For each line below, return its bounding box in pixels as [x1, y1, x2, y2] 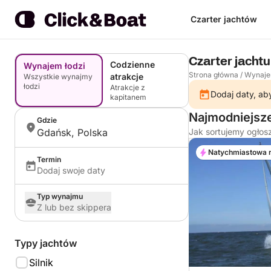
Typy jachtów [15, 237, 77, 249]
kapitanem [110, 93, 146, 102]
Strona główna [189, 70, 238, 79]
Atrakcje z [110, 83, 145, 92]
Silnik [29, 256, 53, 269]
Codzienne [110, 59, 155, 70]
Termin [37, 155, 61, 164]
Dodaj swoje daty [37, 165, 105, 175]
